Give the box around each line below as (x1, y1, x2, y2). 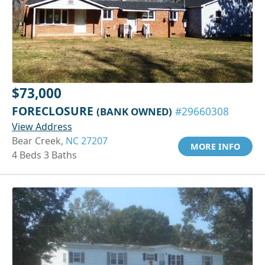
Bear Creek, (12, 134, 66, 147)
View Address (12, 119, 72, 133)
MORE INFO (190, 140, 240, 152)
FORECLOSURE (12, 102, 96, 119)
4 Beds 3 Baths (12, 148, 77, 161)
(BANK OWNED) (96, 104, 172, 118)
